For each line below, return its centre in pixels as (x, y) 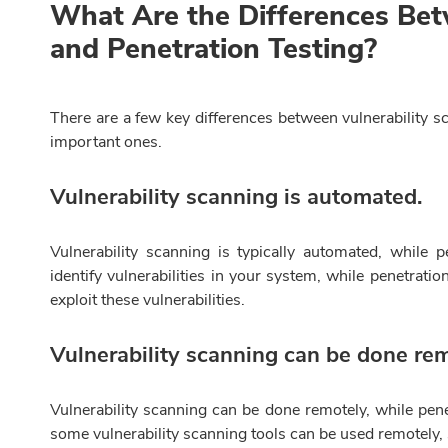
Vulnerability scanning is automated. (236, 197)
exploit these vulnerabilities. (147, 300)
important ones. (106, 142)
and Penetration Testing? (213, 49)
